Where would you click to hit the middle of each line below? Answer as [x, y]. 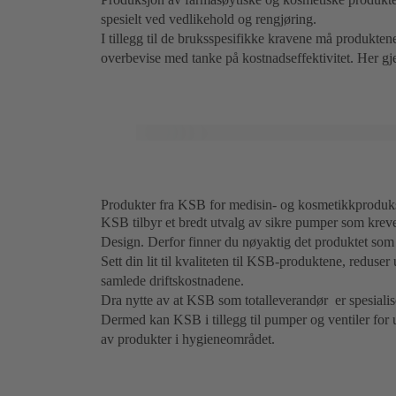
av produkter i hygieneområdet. [188, 339]
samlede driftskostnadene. [172, 281]
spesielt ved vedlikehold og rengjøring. [209, 19]
